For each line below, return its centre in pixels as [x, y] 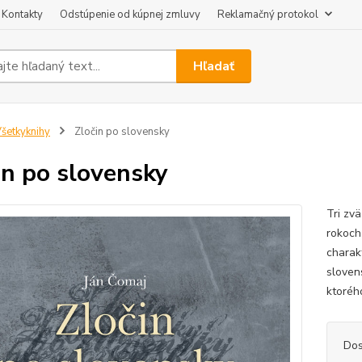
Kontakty [22, 15]
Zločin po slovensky [120, 132]
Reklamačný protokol [268, 15]
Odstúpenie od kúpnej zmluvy [130, 15]
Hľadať [214, 66]
